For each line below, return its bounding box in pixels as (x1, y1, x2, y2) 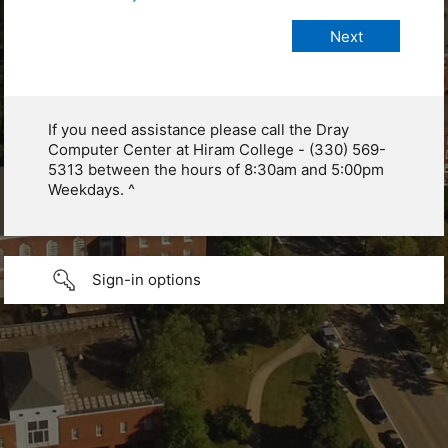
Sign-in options (92, 270, 201, 290)
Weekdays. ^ (48, 180, 135, 200)
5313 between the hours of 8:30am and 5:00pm (48, 160, 384, 180)
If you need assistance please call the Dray (48, 120, 349, 140)
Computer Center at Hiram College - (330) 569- (48, 140, 386, 160)
